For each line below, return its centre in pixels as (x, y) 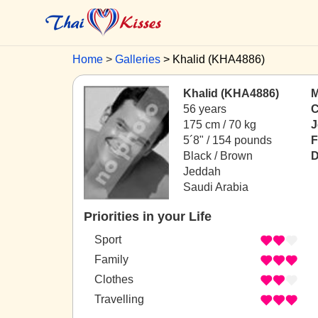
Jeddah (202, 171)
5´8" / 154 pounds (227, 140)
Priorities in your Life (148, 216)
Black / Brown (218, 156)
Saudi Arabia (216, 187)
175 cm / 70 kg (220, 125)
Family (111, 260)
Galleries (138, 59)
